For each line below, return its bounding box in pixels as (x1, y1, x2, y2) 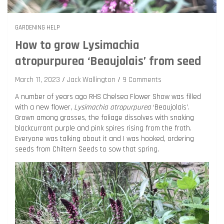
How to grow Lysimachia (15, 37, 139, 53)
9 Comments (122, 74, 161, 84)
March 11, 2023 (15, 74, 60, 84)
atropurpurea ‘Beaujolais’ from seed (15, 53, 201, 69)
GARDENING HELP (15, 23, 60, 31)
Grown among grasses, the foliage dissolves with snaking (15, 112, 194, 122)
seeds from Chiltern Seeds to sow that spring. (15, 144, 159, 154)
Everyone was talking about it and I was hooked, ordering (15, 133, 194, 143)
